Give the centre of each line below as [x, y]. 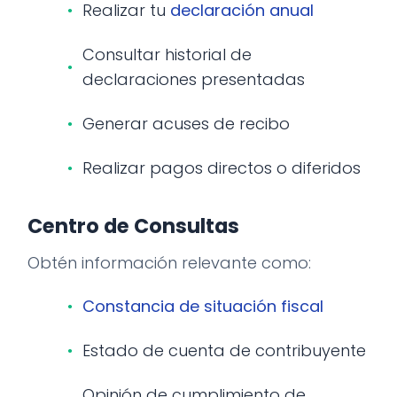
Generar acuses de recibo [186, 124]
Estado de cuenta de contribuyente [224, 350]
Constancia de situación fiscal [203, 306]
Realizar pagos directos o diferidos [222, 168]
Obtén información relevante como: [169, 263]
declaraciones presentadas [194, 79]
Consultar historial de [167, 54]
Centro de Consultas [133, 226]
